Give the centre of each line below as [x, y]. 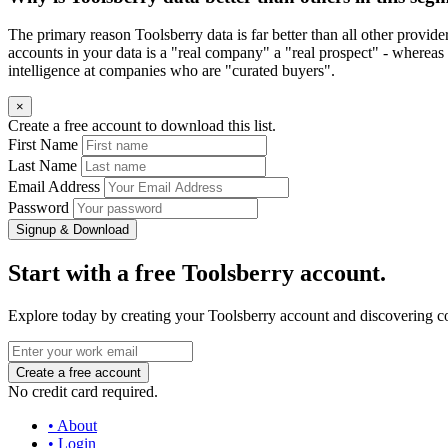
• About [72, 426]
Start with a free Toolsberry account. [197, 273]
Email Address [54, 187]
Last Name [42, 166]
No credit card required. [83, 392]
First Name [43, 145]
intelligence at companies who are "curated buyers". [171, 71]
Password [38, 208]
